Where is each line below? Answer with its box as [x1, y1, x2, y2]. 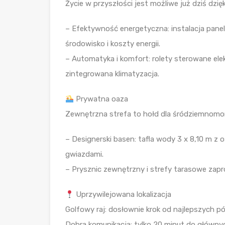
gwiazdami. [65, 150, 103, 159]
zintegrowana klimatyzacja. [65, 69, 159, 79]
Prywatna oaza [74, 94, 129, 104]
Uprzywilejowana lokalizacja [74, 190, 172, 199]
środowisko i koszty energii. [65, 39, 160, 49]
